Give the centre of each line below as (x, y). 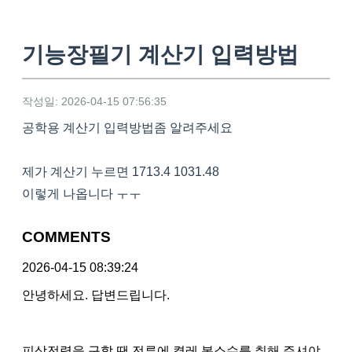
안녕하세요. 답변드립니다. (96, 295)
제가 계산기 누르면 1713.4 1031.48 (121, 172)
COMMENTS (66, 237)
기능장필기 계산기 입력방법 (160, 55)
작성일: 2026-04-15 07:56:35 (94, 102)
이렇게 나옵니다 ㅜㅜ (82, 194)
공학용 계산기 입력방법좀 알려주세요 (127, 128)
